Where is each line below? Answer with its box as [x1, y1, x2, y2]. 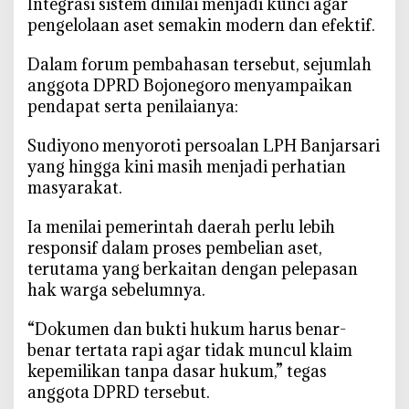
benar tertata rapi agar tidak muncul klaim [27, 339, 352, 361]
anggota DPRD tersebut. [27, 381, 210, 403]
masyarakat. [27, 176, 122, 198]
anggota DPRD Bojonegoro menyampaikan [27, 74, 352, 96]
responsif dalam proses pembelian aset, [27, 236, 322, 258]
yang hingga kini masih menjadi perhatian [27, 155, 346, 177]
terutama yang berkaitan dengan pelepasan [27, 257, 358, 279]
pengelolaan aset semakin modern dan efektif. [27, 14, 375, 36]
